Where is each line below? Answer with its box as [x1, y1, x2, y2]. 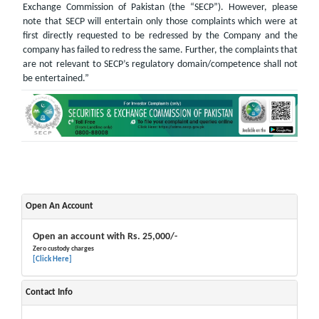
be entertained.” [23, 73, 89, 84]
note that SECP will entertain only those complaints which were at [23, 16, 298, 27]
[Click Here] [33, 255, 72, 263]
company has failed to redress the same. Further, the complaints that [23, 44, 298, 56]
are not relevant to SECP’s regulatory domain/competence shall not [23, 58, 298, 70]
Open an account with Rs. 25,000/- [33, 231, 177, 242]
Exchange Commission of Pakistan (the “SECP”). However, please [23, 1, 298, 13]
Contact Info [26, 287, 73, 297]
